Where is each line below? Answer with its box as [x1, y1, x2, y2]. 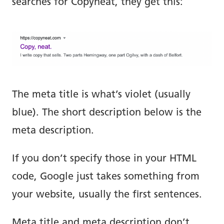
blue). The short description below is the [12, 108, 201, 118]
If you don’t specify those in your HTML [12, 154, 196, 164]
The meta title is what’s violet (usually [12, 90, 190, 100]
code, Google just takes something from [12, 172, 199, 182]
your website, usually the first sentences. [12, 190, 202, 200]
